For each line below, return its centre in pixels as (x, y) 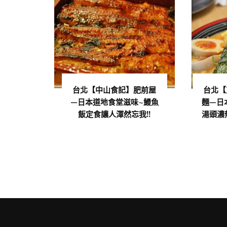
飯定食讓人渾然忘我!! (115, 114)
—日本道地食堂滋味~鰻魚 (114, 102)
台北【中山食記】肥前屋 (115, 89)
